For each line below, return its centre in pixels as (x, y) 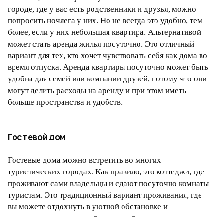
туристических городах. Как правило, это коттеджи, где (106, 172)
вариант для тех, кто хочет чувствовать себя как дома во (108, 56)
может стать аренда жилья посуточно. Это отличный (101, 44)
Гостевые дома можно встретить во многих (85, 160)
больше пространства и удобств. (65, 102)
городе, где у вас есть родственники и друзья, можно (102, 9)
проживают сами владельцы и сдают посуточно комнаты (108, 184)
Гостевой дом (37, 137)
